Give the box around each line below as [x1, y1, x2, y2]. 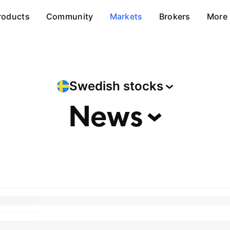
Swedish [69, 79, 123, 93]
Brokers [159, 11, 190, 22]
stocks [123, 79, 163, 93]
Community [46, 11, 93, 22]
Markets [109, 11, 143, 22]
